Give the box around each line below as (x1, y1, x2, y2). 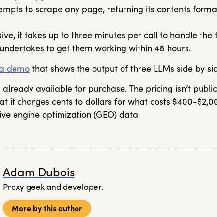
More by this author (11, 203, 82, 214)
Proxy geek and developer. (2, 181, 103, 192)
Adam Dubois (2, 164, 75, 180)
